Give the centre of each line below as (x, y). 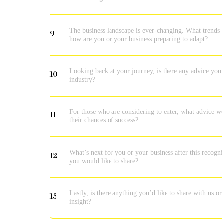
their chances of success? (104, 120)
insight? (80, 201)
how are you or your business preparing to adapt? (139, 38)
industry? (82, 79)
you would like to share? (104, 160)
